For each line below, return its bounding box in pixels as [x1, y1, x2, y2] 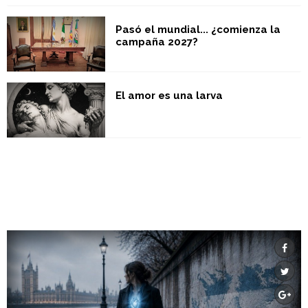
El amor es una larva [115, 89, 223, 102]
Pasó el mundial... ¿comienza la [115, 23, 280, 36]
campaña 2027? [115, 35, 198, 48]
